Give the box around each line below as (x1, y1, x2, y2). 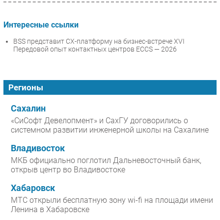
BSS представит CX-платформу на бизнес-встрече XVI (13, 37, 185, 46)
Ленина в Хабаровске (11, 205, 89, 215)
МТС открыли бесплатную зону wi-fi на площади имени (11, 195, 213, 205)
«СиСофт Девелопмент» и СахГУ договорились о (11, 116, 188, 126)
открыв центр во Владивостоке (11, 165, 125, 175)
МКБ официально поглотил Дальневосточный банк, (11, 156, 201, 165)
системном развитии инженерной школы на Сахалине (11, 125, 209, 135)
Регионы (8, 82, 43, 93)
